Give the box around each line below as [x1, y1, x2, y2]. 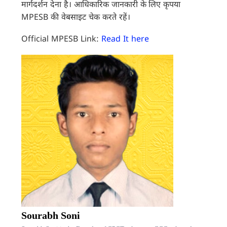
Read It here [99, 34, 149, 45]
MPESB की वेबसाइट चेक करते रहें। [21, 13, 130, 24]
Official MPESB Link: [21, 34, 99, 45]
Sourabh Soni [21, 210, 81, 221]
